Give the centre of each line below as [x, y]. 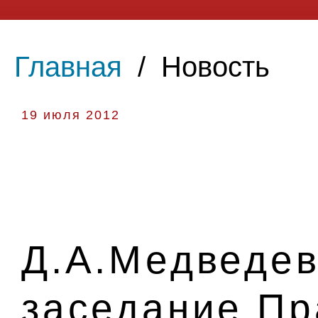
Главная [68, 67]
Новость [215, 67]
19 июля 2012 [71, 115]
